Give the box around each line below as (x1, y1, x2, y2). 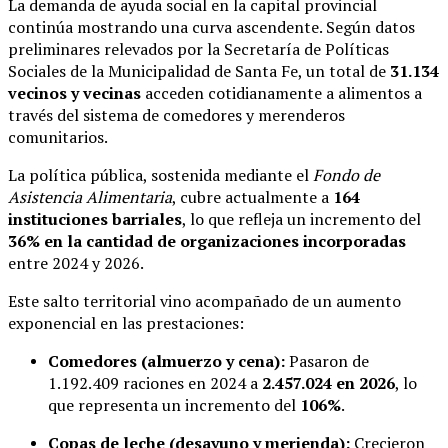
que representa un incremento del (48, 394, 300, 417)
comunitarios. (8, 126, 108, 149)
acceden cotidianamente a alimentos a (141, 82, 422, 105)
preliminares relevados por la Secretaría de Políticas (8, 38, 389, 61)
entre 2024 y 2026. (8, 252, 144, 275)
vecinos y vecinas (8, 82, 141, 105)
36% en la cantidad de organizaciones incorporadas (8, 230, 406, 253)
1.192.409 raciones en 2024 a (48, 372, 262, 395)
